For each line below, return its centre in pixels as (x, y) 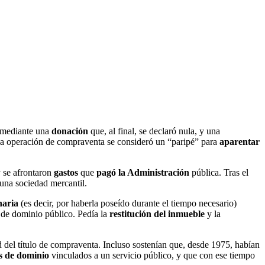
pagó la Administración (143, 172)
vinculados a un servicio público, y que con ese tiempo (152, 255)
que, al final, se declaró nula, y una (154, 131)
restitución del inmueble (157, 214)
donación (70, 131)
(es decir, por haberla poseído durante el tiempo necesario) (127, 203)
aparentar (240, 141)
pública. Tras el (219, 172)
